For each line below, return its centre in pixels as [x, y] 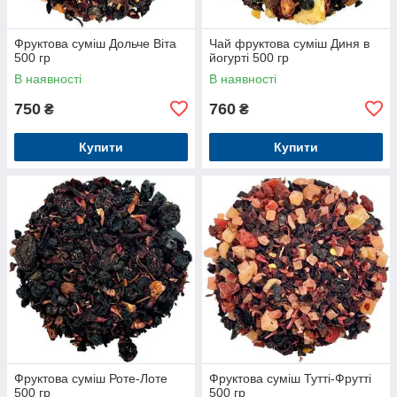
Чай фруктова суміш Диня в [289, 43]
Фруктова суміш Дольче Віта [95, 43]
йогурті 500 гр [249, 57]
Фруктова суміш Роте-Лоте [91, 378]
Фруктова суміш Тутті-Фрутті [290, 378]
